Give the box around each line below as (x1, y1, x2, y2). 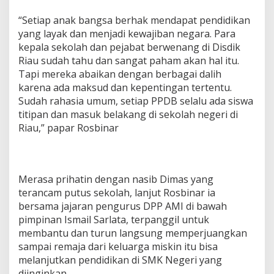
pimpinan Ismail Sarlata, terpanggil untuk (18, 212, 209, 226)
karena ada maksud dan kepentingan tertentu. (18, 80, 232, 94)
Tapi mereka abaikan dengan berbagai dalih (18, 67, 221, 81)
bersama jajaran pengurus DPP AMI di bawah (18, 199, 227, 213)
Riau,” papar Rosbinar (18, 120, 119, 135)
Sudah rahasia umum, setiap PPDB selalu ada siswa (18, 94, 253, 108)
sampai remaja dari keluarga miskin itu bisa (18, 239, 218, 253)
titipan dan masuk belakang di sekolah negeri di (18, 107, 238, 121)
